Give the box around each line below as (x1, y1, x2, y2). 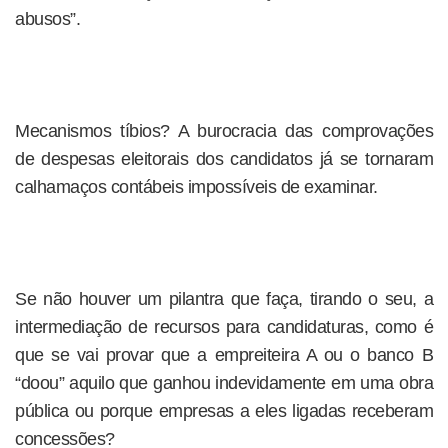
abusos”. (15, 9, 80, 29)
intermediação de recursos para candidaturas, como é (15, 317, 433, 337)
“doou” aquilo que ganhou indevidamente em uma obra (15, 373, 433, 393)
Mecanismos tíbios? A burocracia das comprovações (15, 121, 433, 141)
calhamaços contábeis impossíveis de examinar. (15, 177, 378, 197)
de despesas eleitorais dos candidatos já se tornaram (15, 149, 433, 169)
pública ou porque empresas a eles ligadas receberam (15, 401, 433, 421)
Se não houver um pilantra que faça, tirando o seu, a (15, 289, 433, 309)
